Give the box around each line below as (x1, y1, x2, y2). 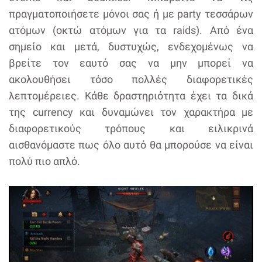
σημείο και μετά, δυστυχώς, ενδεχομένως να (9, 40, 253, 53)
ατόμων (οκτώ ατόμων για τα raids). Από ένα (9, 24, 253, 37)
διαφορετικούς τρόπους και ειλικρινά (9, 122, 253, 135)
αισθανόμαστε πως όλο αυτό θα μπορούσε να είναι (9, 139, 253, 151)
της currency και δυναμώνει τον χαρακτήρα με (9, 106, 253, 119)
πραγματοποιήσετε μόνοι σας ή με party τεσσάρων (9, 8, 253, 20)
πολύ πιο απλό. (9, 155, 80, 168)
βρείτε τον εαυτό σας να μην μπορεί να (9, 57, 253, 70)
